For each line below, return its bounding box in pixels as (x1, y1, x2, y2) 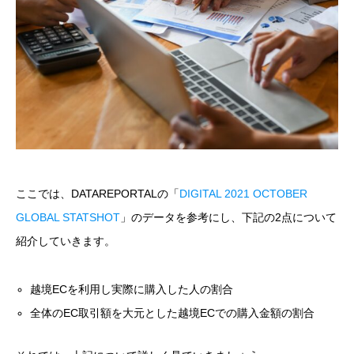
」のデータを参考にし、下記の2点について (120, 211, 337, 224)
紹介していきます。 (16, 235, 115, 248)
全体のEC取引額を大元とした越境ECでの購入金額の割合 (30, 306, 315, 319)
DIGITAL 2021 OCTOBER (179, 187, 307, 201)
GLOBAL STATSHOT (16, 211, 120, 224)
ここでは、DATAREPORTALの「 (16, 187, 179, 201)
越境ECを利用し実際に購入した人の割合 (30, 282, 234, 296)
